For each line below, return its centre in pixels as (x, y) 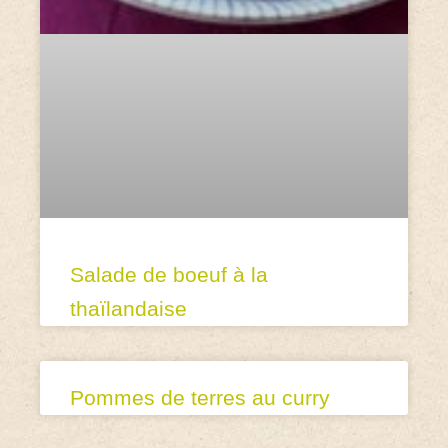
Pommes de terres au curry (200, 397)
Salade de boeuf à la (169, 274)
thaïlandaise (128, 308)
